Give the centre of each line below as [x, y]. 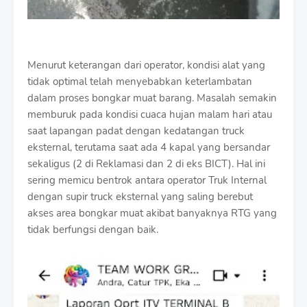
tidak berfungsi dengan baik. [93, 230]
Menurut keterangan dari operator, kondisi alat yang [146, 65]
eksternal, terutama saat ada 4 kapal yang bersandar [149, 148]
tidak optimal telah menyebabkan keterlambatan [140, 82]
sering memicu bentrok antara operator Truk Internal [147, 181]
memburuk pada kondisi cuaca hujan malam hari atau [150, 115]
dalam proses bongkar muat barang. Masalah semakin [152, 98]
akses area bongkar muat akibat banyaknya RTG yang [152, 213]
